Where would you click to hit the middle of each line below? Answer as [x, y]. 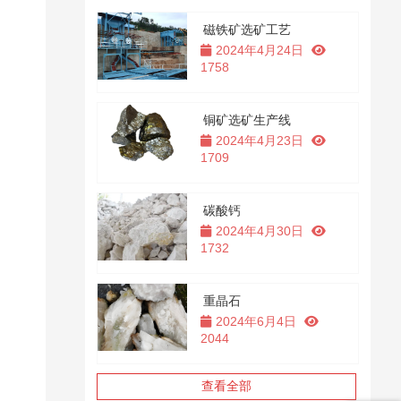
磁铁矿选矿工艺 [247, 30]
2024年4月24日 [259, 50]
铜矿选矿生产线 [247, 120]
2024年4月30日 [259, 231]
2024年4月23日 [259, 141]
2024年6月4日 [256, 321]
